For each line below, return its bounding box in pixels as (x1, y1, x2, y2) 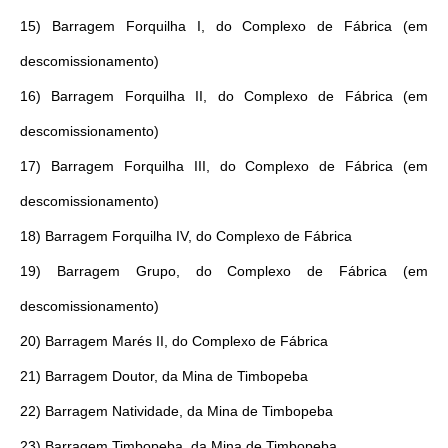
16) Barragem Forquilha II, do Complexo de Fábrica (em (20, 87, 428, 104)
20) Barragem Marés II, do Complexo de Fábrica (20, 332, 328, 349)
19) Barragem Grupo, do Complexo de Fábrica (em (20, 262, 428, 279)
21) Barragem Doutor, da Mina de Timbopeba (20, 367, 308, 384)
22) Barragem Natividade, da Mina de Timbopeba (20, 402, 333, 419)
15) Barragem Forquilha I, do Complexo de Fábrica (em (20, 17, 428, 34)
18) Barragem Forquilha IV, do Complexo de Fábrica (20, 227, 352, 244)
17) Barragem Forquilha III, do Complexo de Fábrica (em (20, 157, 428, 174)
